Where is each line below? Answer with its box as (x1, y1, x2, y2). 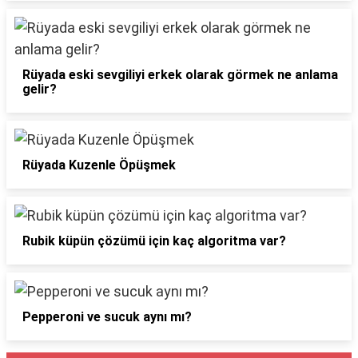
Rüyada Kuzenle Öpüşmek (22, 157, 176, 173)
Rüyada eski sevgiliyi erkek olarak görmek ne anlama (22, 67, 338, 82)
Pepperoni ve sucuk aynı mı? (22, 309, 192, 324)
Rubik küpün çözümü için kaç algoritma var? (22, 233, 286, 249)
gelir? (22, 82, 57, 97)
